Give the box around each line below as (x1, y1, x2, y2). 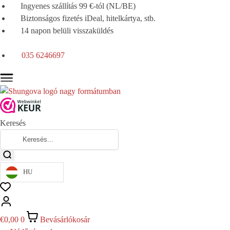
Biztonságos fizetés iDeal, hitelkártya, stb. (21, 14, 156, 23)
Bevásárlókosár (40, 215, 90, 224)
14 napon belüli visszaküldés (21, 26, 113, 35)
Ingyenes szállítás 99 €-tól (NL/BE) (21, 2, 136, 10)
